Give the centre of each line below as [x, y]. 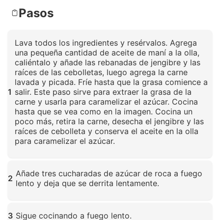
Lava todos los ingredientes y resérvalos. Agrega [106, 42]
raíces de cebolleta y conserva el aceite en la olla [107, 131]
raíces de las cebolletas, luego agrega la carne [101, 72]
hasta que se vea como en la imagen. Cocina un [104, 111]
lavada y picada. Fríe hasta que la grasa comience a [111, 82]
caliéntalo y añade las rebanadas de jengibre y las [108, 62]
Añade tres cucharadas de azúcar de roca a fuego [109, 173]
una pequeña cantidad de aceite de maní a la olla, [107, 52]
